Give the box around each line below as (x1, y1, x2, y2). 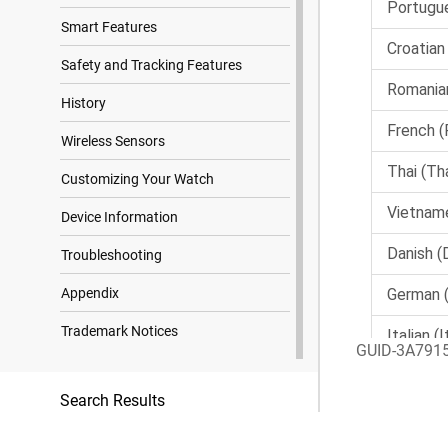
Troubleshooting (61, 247, 162, 263)
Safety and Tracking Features (61, 57, 242, 73)
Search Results (60, 391, 165, 410)
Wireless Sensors (61, 133, 165, 149)
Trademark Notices (61, 323, 178, 339)
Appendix (61, 285, 119, 301)
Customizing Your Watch (61, 171, 214, 187)
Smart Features (61, 19, 157, 35)
